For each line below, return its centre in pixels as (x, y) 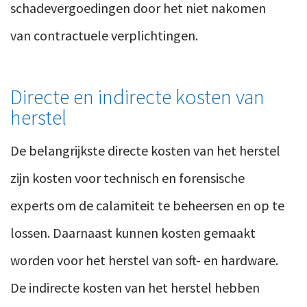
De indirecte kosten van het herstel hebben (135, 288)
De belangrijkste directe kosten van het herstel (145, 151)
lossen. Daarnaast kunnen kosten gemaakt (133, 233)
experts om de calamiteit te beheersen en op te (147, 206)
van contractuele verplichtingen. (104, 36)
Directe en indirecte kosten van (137, 97)
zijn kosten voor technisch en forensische (127, 178)
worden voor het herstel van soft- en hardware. (144, 260)
